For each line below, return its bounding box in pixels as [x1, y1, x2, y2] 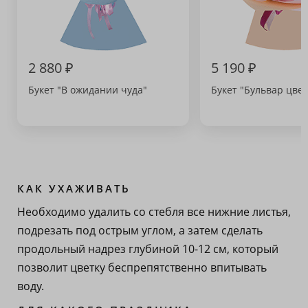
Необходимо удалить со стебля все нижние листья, [17, 204, 291, 219]
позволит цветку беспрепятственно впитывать [17, 260, 267, 275]
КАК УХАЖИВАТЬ [17, 181, 131, 195]
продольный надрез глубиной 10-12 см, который [17, 241, 278, 256]
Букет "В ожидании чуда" [28, 83, 147, 96]
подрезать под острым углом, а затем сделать [17, 223, 263, 238]
